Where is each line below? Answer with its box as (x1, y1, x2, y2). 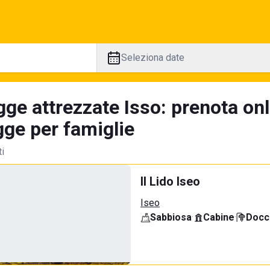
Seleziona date (121, 52, 184, 63)
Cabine (203, 212, 234, 223)
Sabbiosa (150, 212, 192, 223)
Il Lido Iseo (140, 174, 200, 189)
